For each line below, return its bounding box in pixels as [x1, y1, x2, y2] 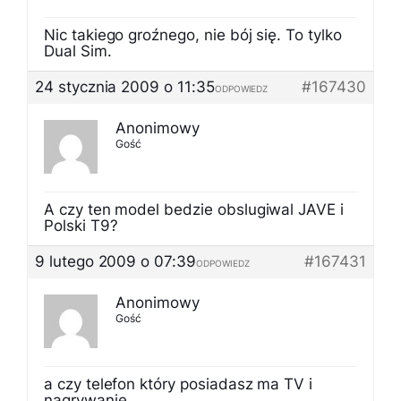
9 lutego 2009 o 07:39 [35, 252, 196, 270]
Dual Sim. [44, 42, 112, 60]
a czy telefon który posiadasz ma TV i [44, 375, 313, 393]
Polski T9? [44, 217, 118, 235]
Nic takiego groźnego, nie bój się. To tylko [44, 26, 342, 44]
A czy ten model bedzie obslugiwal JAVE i [44, 200, 344, 218]
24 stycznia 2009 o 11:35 [35, 78, 215, 96]
